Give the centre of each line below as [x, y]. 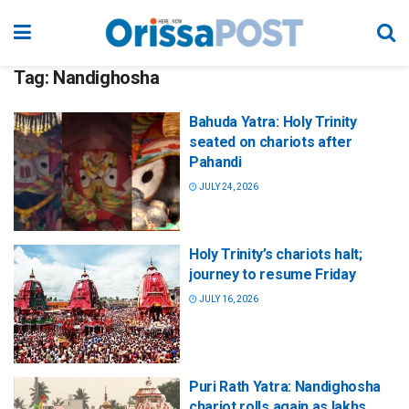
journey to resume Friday [273, 275]
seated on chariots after [271, 142]
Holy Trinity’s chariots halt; [276, 255]
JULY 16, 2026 [228, 299]
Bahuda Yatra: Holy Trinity [273, 122]
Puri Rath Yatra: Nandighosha [285, 387]
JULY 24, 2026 [228, 187]
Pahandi [215, 162]
